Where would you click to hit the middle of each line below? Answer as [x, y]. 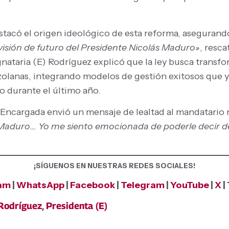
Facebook [93, 185]
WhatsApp [40, 185]
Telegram [143, 185]
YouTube [190, 185]
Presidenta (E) [77, 206]
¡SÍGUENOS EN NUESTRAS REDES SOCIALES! [114, 165]
